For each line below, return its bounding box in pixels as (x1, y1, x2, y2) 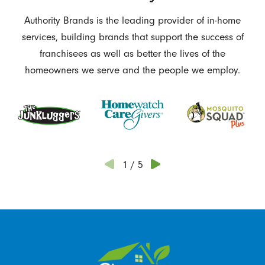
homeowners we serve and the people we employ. (25, 63, 240, 76)
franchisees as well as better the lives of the (40, 47, 225, 59)
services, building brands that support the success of (21, 30, 244, 43)
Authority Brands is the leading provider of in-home (24, 14, 241, 26)
